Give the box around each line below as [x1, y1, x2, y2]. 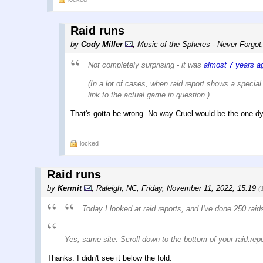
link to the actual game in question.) [88, 90, 210, 100]
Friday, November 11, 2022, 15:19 [141, 184, 258, 193]
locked [80, 140, 99, 147]
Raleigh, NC [96, 184, 137, 193]
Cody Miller [81, 40, 123, 49]
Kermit [58, 184, 82, 193]
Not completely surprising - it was [88, 60, 204, 70]
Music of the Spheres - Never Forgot [137, 40, 261, 49]
